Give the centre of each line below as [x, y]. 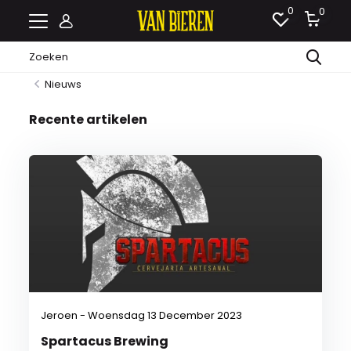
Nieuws [63, 84]
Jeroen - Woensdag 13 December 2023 [142, 315]
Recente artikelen [89, 119]
